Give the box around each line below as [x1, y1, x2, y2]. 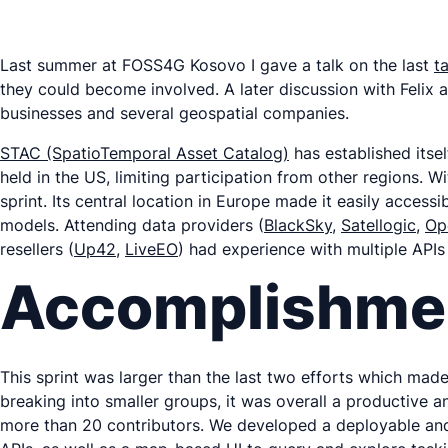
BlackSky [264, 215, 332, 235]
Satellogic [341, 215, 416, 235]
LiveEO [125, 239, 178, 259]
